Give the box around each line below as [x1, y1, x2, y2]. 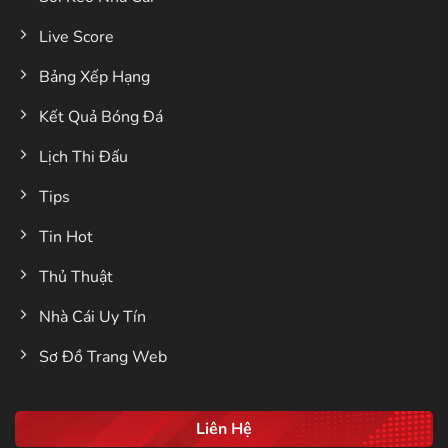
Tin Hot [39, 226, 93, 249]
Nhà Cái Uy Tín [39, 306, 146, 329]
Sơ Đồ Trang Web [39, 346, 167, 369]
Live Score [39, 26, 114, 49]
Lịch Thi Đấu [39, 146, 128, 169]
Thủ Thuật [39, 266, 113, 289]
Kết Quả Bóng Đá [39, 106, 163, 129]
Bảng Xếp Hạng [39, 66, 150, 89]
